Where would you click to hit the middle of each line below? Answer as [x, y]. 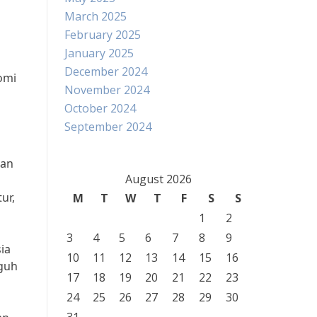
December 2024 [106, 71]
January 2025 [99, 53]
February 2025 [103, 35]
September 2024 [108, 127]
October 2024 [100, 108]
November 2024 [107, 90]
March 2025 [96, 16]
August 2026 [158, 179]
